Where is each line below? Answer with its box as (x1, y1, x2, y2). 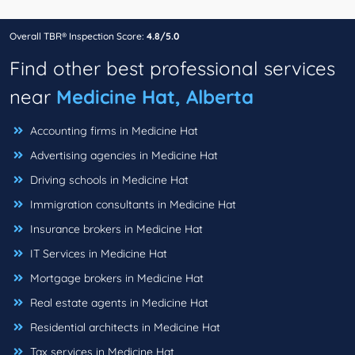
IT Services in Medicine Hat (27, 246, 167, 261)
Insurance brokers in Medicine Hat (27, 222, 203, 237)
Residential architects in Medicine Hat (27, 320, 220, 335)
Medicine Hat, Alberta (56, 85, 254, 109)
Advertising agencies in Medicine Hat (27, 148, 218, 163)
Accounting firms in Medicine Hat (27, 124, 198, 139)
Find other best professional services (10, 56, 335, 81)
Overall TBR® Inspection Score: (10, 30, 147, 43)
